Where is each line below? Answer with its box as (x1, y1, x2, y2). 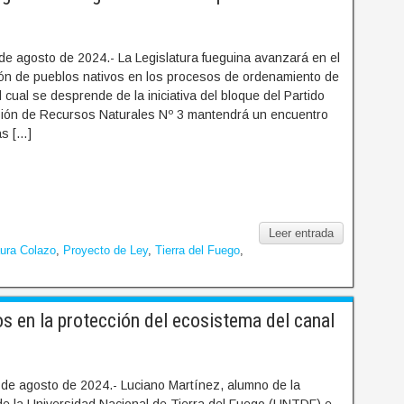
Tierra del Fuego (155, 243, 240, 258)
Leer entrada (269, 226, 335, 241)
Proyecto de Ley (63, 243, 148, 258)
